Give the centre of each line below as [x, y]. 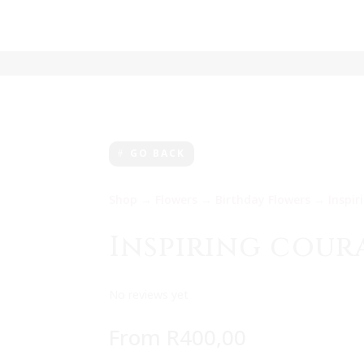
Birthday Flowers [263, 200]
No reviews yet [149, 295]
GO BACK [158, 154]
